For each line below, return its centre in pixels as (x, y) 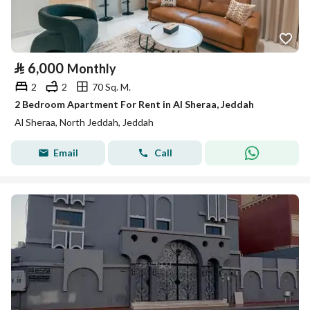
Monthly (92, 69)
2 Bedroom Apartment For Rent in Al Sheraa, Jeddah (134, 104)
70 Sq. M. (111, 86)
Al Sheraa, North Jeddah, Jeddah (84, 122)
